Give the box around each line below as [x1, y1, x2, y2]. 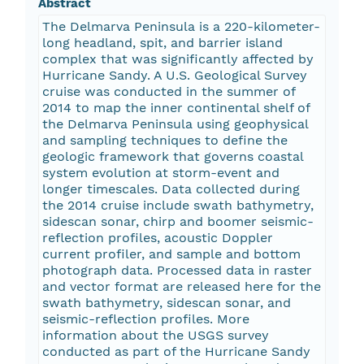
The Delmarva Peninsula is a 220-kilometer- [41, 19, 320, 35]
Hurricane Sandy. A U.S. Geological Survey [41, 67, 307, 84]
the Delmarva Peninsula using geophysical [41, 116, 309, 132]
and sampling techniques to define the [41, 132, 288, 149]
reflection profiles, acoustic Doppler [41, 230, 273, 246]
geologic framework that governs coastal [41, 149, 304, 165]
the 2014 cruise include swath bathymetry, [41, 197, 314, 214]
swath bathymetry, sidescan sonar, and [41, 295, 291, 311]
